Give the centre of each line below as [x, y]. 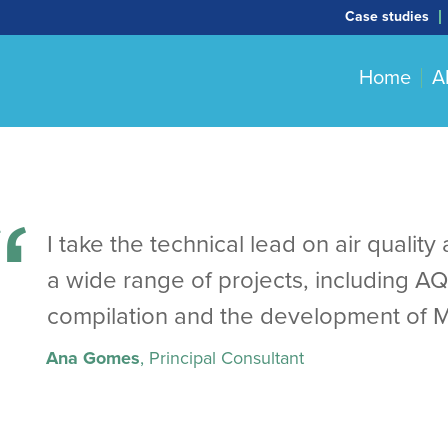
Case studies [386, 16]
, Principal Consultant [222, 358]
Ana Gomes [93, 358]
